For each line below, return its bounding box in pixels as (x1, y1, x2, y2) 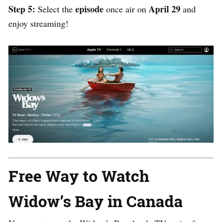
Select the (35, 2, 75, 15)
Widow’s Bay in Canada (8, 190, 183, 212)
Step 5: (8, 2, 35, 15)
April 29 (149, 2, 180, 15)
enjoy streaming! (8, 17, 68, 29)
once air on (104, 2, 149, 15)
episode (75, 2, 104, 15)
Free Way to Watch (8, 165, 149, 186)
